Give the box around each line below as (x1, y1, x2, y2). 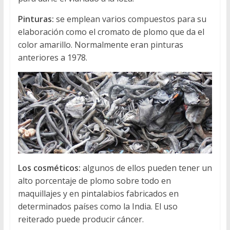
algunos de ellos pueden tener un (82, 162, 212, 174)
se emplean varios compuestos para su (55, 13, 206, 25)
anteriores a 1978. (17, 51, 87, 63)
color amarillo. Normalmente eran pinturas (17, 39, 183, 50)
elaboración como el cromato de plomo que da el (17, 26, 204, 37)
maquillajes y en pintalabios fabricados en (17, 187, 179, 199)
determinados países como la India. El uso (17, 200, 178, 212)
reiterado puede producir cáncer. (17, 213, 144, 225)
